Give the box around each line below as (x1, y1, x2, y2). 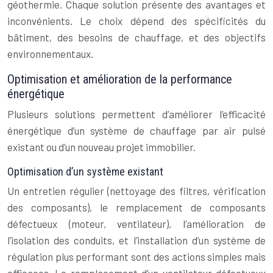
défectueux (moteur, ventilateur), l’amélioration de (7, 218, 266, 230)
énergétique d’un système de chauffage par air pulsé (7, 124, 266, 136)
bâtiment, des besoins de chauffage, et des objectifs (7, 31, 266, 43)
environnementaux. (7, 48, 93, 60)
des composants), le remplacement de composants (7, 201, 266, 213)
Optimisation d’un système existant (7, 165, 163, 178)
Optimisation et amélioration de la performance (7, 72, 232, 87)
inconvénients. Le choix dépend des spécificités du (7, 15, 266, 27)
